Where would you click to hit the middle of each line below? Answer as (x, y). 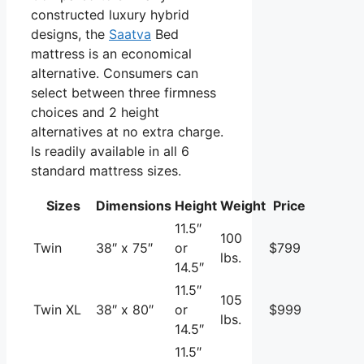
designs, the (70, 34)
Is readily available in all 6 (110, 151)
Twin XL (57, 309)
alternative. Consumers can (115, 73)
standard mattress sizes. (106, 170)
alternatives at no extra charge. (127, 131)
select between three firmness (123, 92)
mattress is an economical (111, 53)
